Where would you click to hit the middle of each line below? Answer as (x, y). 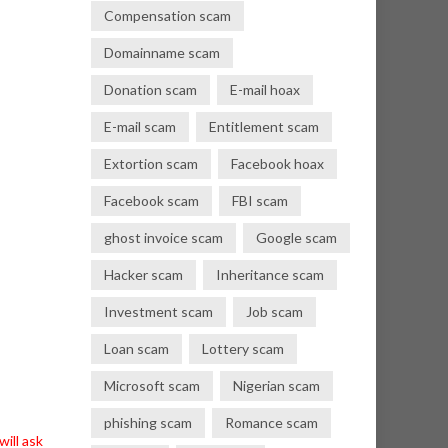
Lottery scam (243, 348)
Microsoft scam (152, 385)
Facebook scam (151, 200)
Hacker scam (143, 274)
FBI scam (260, 200)
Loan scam (136, 348)
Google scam (296, 237)
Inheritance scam (270, 274)
